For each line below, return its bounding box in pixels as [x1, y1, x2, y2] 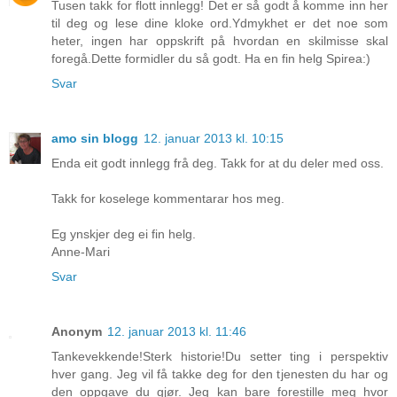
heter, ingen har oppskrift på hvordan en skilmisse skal [51, 34, 388, 49]
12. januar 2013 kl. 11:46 [107, 324, 246, 339]
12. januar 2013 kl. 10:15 [144, 131, 284, 146]
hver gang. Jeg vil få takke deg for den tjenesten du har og [51, 367, 388, 382]
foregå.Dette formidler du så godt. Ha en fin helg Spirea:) [51, 51, 370, 66]
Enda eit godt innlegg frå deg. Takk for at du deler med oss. [51, 156, 384, 171]
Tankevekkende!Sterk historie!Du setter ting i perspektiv [51, 349, 388, 364]
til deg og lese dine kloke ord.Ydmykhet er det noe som [51, 16, 388, 31]
